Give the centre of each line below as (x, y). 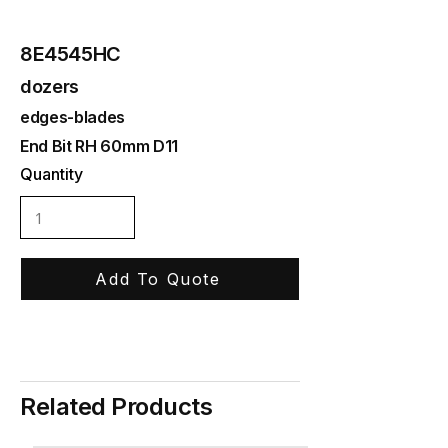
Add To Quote (158, 279)
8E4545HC (70, 54)
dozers (49, 86)
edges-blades (73, 117)
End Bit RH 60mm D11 (99, 146)
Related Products (116, 406)
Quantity (51, 174)
